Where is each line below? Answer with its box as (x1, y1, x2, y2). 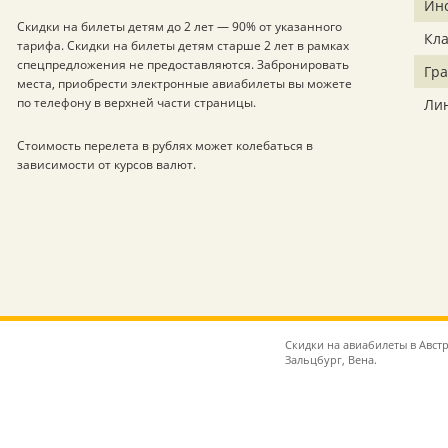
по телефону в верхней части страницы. (17, 93, 256, 111)
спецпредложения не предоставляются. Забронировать (17, 55, 349, 73)
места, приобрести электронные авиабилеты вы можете (17, 74, 352, 92)
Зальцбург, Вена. (285, 351, 377, 367)
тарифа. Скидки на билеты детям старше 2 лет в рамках (17, 36, 349, 54)
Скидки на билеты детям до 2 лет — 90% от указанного (17, 17, 342, 35)
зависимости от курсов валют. (17, 155, 196, 173)
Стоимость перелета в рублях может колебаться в (17, 136, 313, 154)
